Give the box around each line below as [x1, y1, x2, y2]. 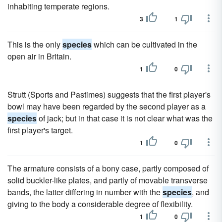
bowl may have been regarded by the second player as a [7, 101, 206, 112]
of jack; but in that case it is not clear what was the [37, 112, 213, 124]
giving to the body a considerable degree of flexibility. [7, 198, 193, 210]
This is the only [7, 39, 62, 50]
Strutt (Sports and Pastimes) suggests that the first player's [7, 89, 211, 100]
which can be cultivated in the [92, 39, 197, 50]
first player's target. [7, 124, 73, 136]
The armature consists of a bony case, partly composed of [7, 163, 209, 174]
